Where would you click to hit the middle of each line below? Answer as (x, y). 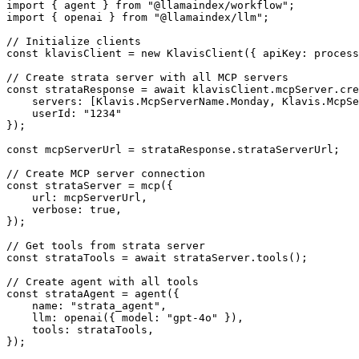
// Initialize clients (74, 42)
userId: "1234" (64, 114)
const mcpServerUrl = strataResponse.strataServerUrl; (173, 150)
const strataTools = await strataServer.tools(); (157, 258)
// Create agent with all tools (103, 282)
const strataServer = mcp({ (90, 186)
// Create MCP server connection (106, 174)
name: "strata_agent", (87, 306)
